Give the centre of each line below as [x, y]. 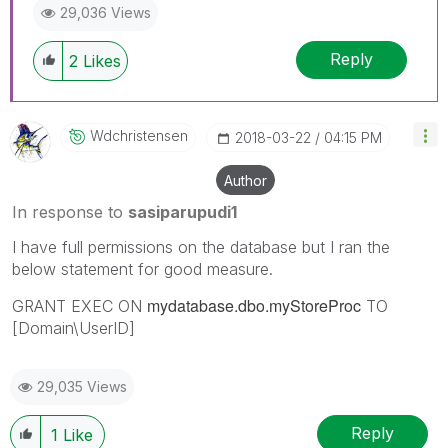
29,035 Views [82, 386]
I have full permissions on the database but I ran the [201, 246]
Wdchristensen [139, 135]
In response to [70, 211]
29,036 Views [105, 12]
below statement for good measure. [142, 268]
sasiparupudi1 [182, 211]
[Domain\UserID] [73, 327]
